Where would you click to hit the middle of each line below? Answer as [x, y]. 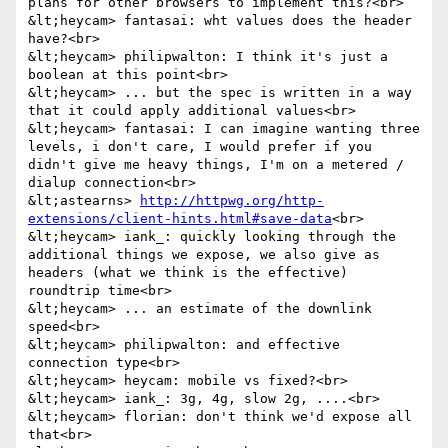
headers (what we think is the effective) [188, 273]
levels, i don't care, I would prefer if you [200, 147]
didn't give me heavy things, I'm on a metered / [216, 165]
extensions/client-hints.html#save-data [180, 219]
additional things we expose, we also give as [204, 255]
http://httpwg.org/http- [232, 201]
